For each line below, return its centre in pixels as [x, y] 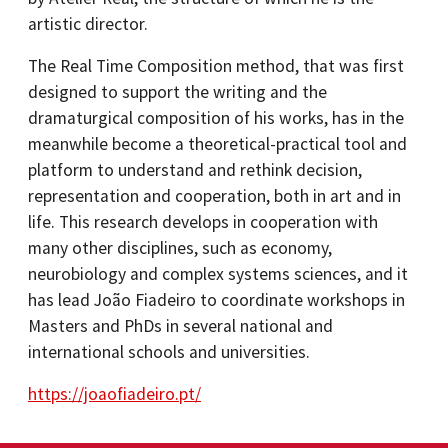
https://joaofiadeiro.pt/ [114, 394]
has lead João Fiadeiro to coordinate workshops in [216, 300]
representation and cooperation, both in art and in [214, 196]
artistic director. [88, 24]
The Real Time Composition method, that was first [216, 66]
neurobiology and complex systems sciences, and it [218, 274]
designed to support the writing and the [177, 92]
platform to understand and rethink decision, [195, 170]
